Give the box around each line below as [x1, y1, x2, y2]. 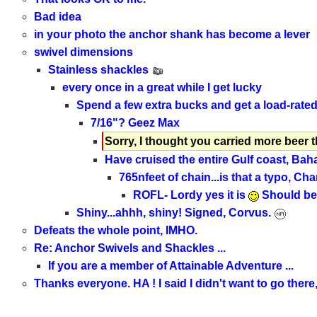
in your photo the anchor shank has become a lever [33, 28, 310, 41]
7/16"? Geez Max [90, 117, 180, 129]
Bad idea [33, 11, 81, 23]
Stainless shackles [47, 64, 151, 76]
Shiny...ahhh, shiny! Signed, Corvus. [76, 207, 274, 219]
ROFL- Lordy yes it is [132, 189, 248, 202]
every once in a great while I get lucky [62, 81, 262, 94]
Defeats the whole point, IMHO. [33, 224, 197, 237]
